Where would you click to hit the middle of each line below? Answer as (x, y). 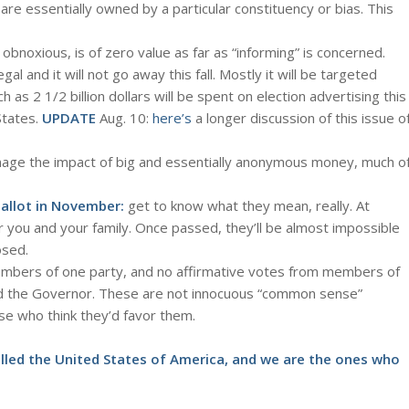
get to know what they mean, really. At (247, 205)
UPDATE (71, 117)
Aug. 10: (126, 117)
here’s (172, 117)
